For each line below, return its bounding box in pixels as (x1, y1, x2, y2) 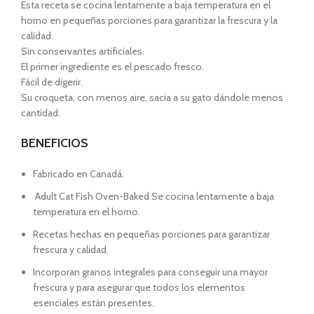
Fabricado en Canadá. (33, 168, 124, 180)
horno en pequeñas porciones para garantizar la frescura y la (21, 14, 278, 27)
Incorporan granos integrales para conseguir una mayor (33, 266, 268, 278)
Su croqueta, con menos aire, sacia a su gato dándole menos (21, 91, 283, 104)
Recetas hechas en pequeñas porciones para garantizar (33, 228, 270, 240)
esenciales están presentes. (33, 296, 154, 309)
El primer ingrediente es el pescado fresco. (21, 60, 204, 73)
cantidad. (21, 107, 60, 119)
